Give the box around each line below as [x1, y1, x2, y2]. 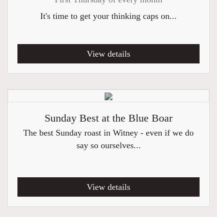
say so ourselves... [76, 140, 141, 151]
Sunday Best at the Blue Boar [45, 112, 172, 124]
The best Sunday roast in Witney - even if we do [23, 128, 194, 138]
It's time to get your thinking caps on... [40, 11, 177, 21]
